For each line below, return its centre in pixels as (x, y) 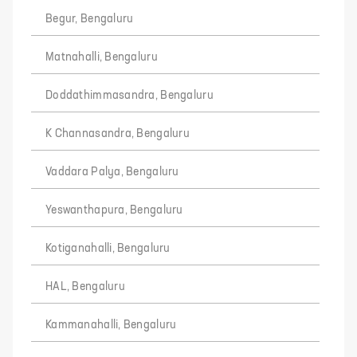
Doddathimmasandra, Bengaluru (129, 96)
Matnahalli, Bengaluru (102, 57)
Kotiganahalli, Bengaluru (108, 249)
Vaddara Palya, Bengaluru (112, 172)
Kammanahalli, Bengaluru (111, 325)
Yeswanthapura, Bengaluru (114, 210)
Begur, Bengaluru (90, 19)
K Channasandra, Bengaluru (118, 134)
